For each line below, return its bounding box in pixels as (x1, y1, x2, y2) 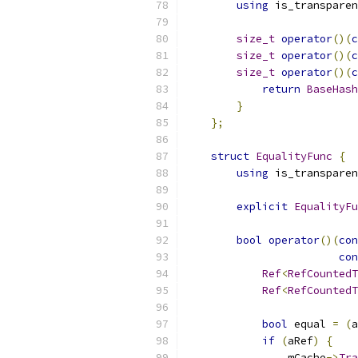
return (262, 82, 300, 96)
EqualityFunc (256, 149, 332, 163)
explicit (237, 200, 288, 213)
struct (211, 149, 249, 163)
